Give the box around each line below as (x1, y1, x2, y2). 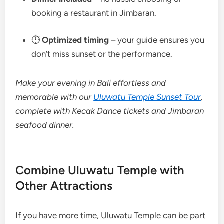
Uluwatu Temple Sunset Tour (93, 91, 201, 102)
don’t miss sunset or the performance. (31, 48, 173, 59)
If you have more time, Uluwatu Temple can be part (15, 210, 206, 220)
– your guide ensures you (109, 34, 205, 45)
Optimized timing (42, 34, 109, 45)
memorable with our (15, 91, 94, 102)
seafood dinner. (15, 119, 75, 130)
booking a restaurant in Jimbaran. (31, 8, 157, 18)
